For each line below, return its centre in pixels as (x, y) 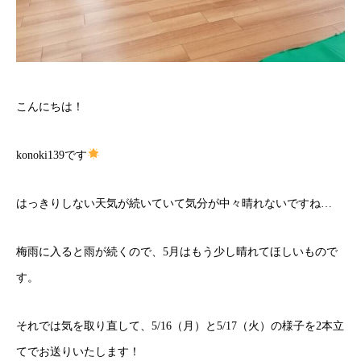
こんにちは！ (50, 106)
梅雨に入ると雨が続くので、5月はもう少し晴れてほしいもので (177, 251)
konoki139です (52, 155)
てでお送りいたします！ (78, 351)
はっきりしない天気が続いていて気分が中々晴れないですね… (174, 203)
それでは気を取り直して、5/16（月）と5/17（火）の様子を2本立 (180, 326)
